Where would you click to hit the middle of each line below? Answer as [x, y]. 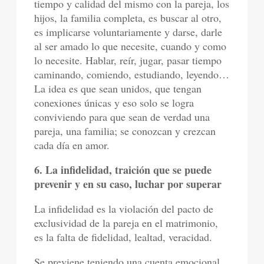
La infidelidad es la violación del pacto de [124, 209]
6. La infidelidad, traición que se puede [123, 170]
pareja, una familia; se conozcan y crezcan [125, 131]
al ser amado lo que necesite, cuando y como [131, 46]
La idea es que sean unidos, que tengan [118, 88]
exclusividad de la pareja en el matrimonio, [126, 223]
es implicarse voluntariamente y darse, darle [128, 32]
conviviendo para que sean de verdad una [122, 117]
